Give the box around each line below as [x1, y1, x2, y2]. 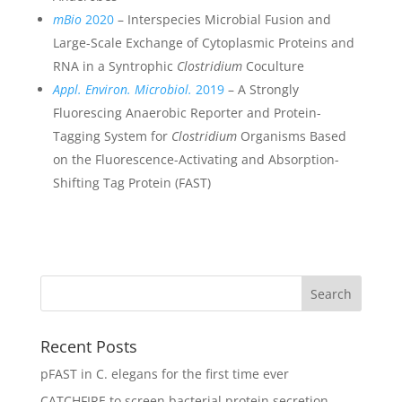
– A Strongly [223, 80, 299, 98]
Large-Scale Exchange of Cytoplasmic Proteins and [52, 33, 354, 51]
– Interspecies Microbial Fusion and [113, 10, 331, 28]
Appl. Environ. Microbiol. [52, 80, 192, 98]
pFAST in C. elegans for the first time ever [39, 364, 289, 382]
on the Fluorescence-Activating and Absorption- [52, 150, 339, 168]
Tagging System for [52, 127, 171, 144]
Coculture [241, 57, 304, 74]
